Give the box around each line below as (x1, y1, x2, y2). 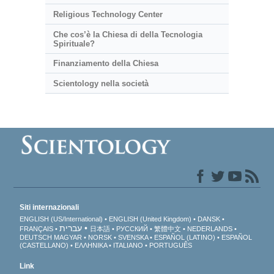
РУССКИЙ (116, 224, 149, 232)
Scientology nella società (53, 78, 149, 88)
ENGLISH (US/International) (20, 215, 103, 223)
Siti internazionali (20, 202, 80, 212)
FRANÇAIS (20, 224, 54, 232)
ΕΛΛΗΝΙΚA (75, 241, 108, 249)
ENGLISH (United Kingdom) (109, 215, 192, 223)
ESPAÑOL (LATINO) (154, 233, 216, 241)
